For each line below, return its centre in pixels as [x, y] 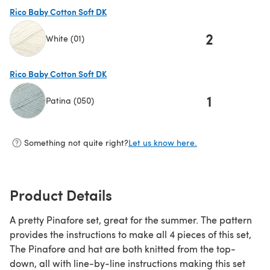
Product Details [61, 194]
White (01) [65, 39]
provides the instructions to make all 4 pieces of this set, [130, 234]
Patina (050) [70, 101]
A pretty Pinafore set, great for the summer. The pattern [131, 219]
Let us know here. [163, 143]
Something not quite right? [76, 143]
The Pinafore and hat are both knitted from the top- [123, 248]
